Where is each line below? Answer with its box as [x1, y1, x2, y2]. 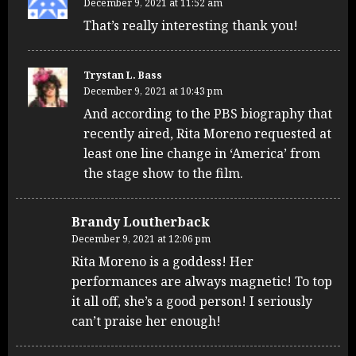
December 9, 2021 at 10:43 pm [83, 83, 222, 98]
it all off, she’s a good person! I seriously [72, 292, 312, 310]
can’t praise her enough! [72, 311, 221, 330]
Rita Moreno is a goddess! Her [72, 252, 253, 270]
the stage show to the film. [83, 164, 243, 182]
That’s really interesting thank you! [83, 16, 298, 34]
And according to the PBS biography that [83, 104, 332, 122]
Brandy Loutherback [72, 212, 210, 230]
